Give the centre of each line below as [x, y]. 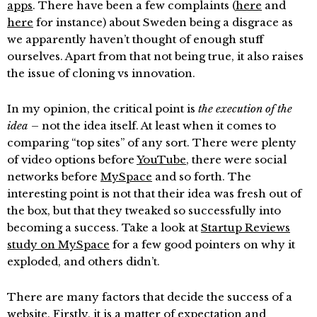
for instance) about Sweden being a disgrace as [163, 22]
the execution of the [245, 108]
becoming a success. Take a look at [104, 227]
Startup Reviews [246, 227]
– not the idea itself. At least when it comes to [152, 125]
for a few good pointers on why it [202, 244]
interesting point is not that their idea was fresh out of [154, 193]
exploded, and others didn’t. [83, 261]
